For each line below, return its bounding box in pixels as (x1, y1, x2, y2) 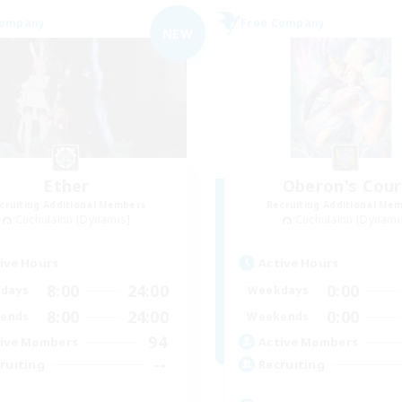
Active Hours (258, 254, 339, 271)
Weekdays (247, 283, 310, 299)
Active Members (258, 334, 359, 351)
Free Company (240, 15, 326, 31)
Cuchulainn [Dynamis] (14, 212, 131, 227)
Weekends (247, 309, 310, 325)
